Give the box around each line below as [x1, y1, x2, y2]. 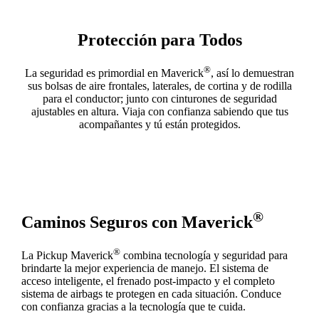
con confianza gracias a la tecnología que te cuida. [21, 300, 246, 313]
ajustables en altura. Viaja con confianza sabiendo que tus [31, 105, 288, 117]
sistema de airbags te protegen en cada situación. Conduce [21, 288, 281, 300]
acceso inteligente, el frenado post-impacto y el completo [21, 275, 275, 288]
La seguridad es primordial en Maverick [25, 66, 204, 79]
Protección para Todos [77, 30, 242, 49]
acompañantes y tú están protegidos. [78, 117, 241, 130]
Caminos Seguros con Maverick [21, 213, 253, 232]
